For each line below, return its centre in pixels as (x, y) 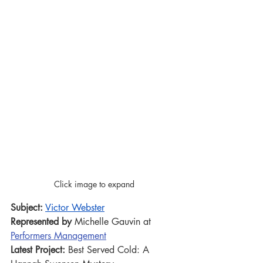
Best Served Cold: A (109, 249)
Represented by (43, 221)
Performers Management (58, 235)
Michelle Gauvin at (114, 221)
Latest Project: (38, 249)
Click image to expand (94, 184)
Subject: (27, 207)
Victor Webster (75, 207)
